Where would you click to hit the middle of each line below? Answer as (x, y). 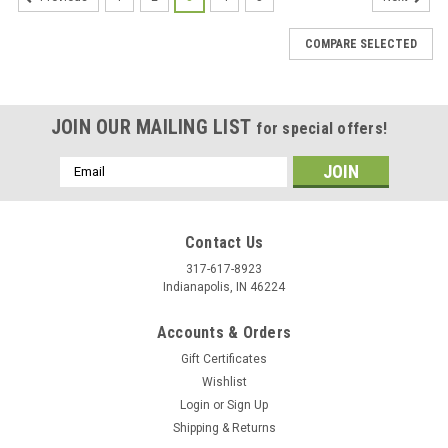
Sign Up (248, 404)
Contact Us (224, 242)
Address (86, 186)
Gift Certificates (224, 358)
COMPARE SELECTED (361, 43)
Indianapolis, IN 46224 (224, 286)
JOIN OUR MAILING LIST (153, 126)
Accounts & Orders (224, 332)
